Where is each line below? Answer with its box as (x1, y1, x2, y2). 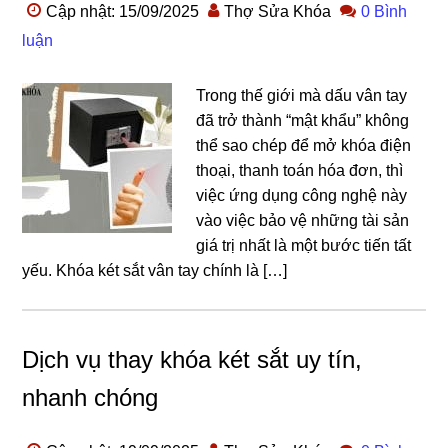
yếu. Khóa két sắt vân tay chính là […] (22, 262, 288, 279)
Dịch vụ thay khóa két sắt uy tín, (22, 346, 363, 373)
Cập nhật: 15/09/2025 (46, 3, 200, 20)
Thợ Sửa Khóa (224, 3, 332, 20)
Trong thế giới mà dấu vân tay (196, 87, 408, 104)
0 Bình (361, 3, 408, 20)
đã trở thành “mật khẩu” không (196, 112, 410, 129)
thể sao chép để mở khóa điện (196, 137, 412, 154)
